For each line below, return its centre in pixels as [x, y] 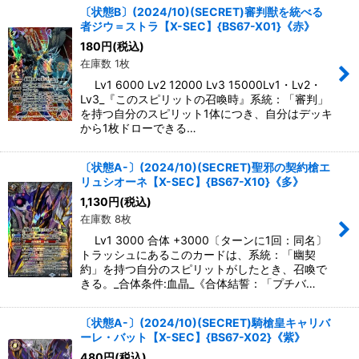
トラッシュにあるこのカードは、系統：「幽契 [198, 255]
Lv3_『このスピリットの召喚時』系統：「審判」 [204, 99]
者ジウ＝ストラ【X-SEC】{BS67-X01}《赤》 [198, 26]
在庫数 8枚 [106, 219]
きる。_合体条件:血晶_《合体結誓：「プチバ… [198, 284]
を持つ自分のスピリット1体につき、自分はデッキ [206, 114]
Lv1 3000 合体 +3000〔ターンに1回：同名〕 [204, 240]
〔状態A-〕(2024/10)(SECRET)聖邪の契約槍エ [205, 167]
